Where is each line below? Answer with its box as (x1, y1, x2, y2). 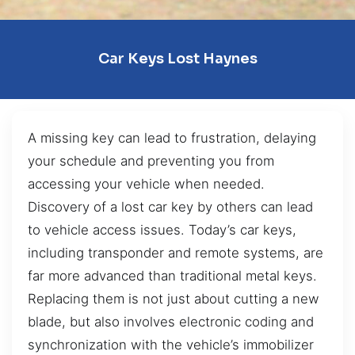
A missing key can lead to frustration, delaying (28, 129, 316, 146)
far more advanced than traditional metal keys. (28, 267, 317, 284)
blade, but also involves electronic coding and (28, 313, 314, 330)
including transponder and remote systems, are (28, 244, 323, 261)
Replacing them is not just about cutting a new (28, 290, 319, 307)
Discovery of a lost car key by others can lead (28, 198, 313, 215)
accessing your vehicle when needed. (28, 175, 265, 192)
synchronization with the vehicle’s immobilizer (28, 336, 314, 353)
